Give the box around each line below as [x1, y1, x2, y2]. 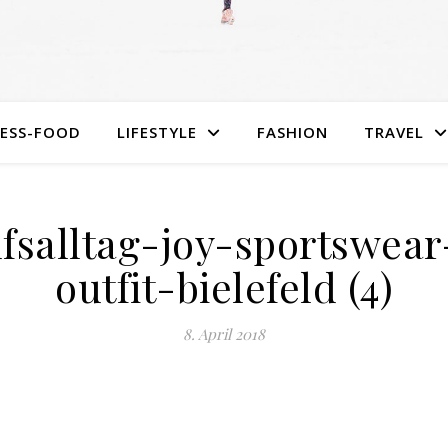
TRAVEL [363, 122, 424, 142]
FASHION [256, 122, 328, 142]
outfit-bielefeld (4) [55, 260, 393, 313]
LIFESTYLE [116, 122, 197, 142]
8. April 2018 [183, 324, 265, 344]
